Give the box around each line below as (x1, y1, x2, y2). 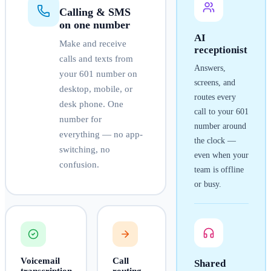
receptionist (194, 44, 247, 56)
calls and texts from (59, 54, 133, 64)
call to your (194, 107, 236, 117)
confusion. (59, 160, 99, 170)
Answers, (194, 64, 226, 73)
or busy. (194, 180, 221, 189)
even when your (194, 151, 249, 160)
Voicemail (20, 256, 60, 266)
